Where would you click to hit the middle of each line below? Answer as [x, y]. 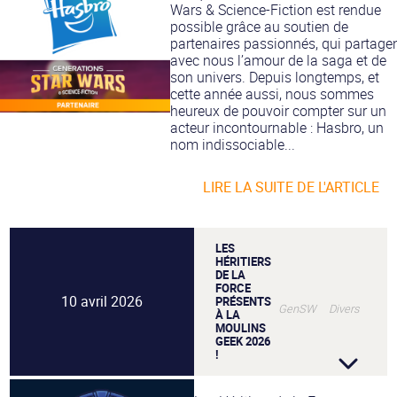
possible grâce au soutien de [259, 26]
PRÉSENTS [243, 301]
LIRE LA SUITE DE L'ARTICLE [291, 187]
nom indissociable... [233, 144]
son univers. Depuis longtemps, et [275, 77]
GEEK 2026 [243, 341]
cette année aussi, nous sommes [272, 93]
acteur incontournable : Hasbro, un [277, 127]
